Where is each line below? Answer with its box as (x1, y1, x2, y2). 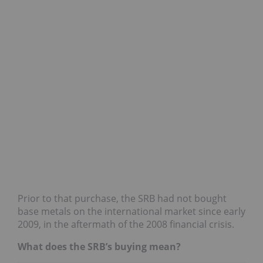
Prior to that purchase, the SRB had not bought (18, 192, 227, 205)
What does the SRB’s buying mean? (18, 240, 181, 254)
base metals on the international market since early (18, 205, 245, 218)
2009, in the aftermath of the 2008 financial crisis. (18, 218, 234, 231)
